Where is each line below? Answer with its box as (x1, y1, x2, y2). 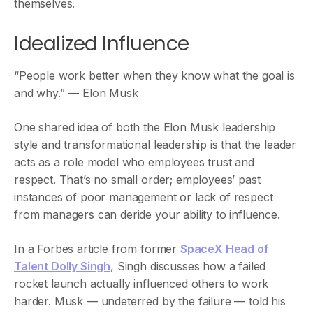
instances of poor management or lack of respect (14, 190, 273, 204)
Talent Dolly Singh (14, 259, 111, 273)
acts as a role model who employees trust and (14, 155, 254, 169)
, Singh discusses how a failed (110, 259, 266, 273)
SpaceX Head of (180, 242, 269, 256)
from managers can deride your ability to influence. (14, 208, 280, 221)
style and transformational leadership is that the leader (14, 138, 297, 152)
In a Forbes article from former (14, 242, 180, 256)
